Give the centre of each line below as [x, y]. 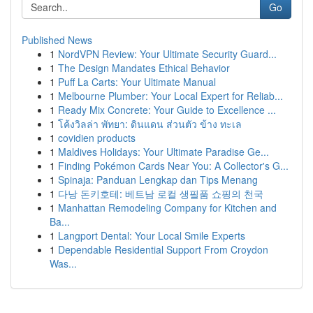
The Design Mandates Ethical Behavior [144, 68]
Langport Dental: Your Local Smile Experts [152, 235]
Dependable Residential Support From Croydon [163, 249]
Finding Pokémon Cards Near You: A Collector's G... [173, 166]
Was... [63, 263]
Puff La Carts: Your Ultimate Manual [137, 82]
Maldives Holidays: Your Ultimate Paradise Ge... [163, 152]
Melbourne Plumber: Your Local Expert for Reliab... [170, 96]
